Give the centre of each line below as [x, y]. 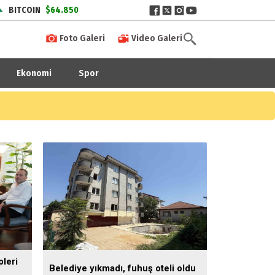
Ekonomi [34, 73]
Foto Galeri [81, 38]
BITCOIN [25, 10]
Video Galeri [156, 38]
